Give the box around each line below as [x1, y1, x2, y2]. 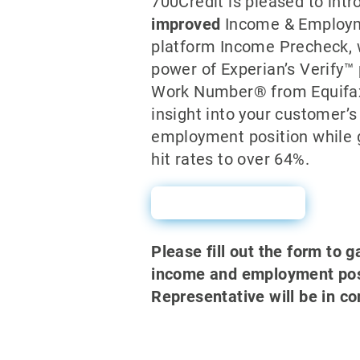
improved [151, 14, 221, 34]
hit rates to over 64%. [151, 149, 309, 169]
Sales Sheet [190, 194, 268, 211]
